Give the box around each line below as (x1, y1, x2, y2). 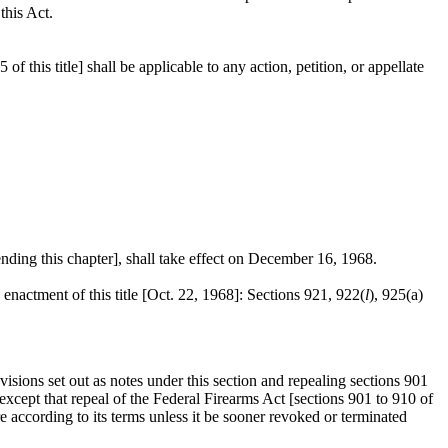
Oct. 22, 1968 (147, 286, 234, 303)
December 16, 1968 (248, 250, 373, 267)
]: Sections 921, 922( (234, 286, 365, 303)
